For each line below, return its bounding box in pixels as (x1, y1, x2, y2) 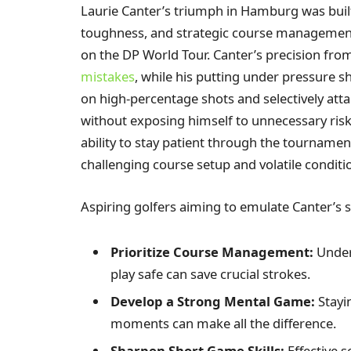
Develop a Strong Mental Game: (110, 292, 315, 311)
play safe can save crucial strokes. (110, 264, 310, 283)
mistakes (81, 67, 135, 86)
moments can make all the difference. (110, 314, 336, 333)
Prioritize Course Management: (110, 242, 313, 261)
